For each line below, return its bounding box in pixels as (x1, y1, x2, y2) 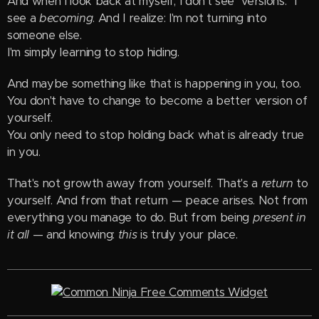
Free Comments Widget (140, 285, 268, 300)
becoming (39, 11, 93, 26)
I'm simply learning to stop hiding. (7, 45, 179, 60)
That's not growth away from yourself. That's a (7, 176, 261, 191)
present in (252, 210, 306, 225)
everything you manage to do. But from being (7, 210, 253, 225)
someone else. (7, 28, 82, 43)
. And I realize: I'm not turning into (93, 11, 267, 26)
